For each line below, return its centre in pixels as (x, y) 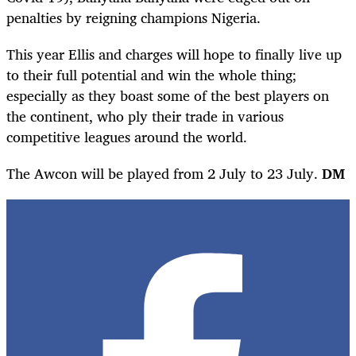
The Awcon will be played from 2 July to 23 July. (164, 174)
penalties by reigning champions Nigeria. (133, 17)
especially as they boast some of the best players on (168, 95)
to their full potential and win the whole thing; (151, 74)
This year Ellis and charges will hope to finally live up (174, 54)
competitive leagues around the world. (127, 136)
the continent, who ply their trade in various (145, 116)
